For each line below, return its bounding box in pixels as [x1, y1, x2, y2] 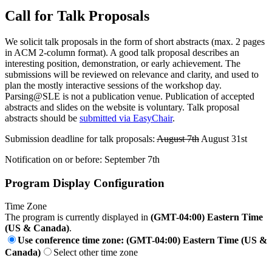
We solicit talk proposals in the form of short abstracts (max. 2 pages [5, 36, 265, 47]
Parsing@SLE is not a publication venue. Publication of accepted [5, 90, 254, 101]
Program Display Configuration [5, 176, 165, 189]
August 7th [157, 133, 199, 144]
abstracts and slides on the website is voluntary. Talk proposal [5, 101, 239, 112]
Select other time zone [53, 247, 138, 258]
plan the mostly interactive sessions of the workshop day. [5, 80, 222, 90]
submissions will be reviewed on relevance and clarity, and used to [5, 69, 259, 80]
